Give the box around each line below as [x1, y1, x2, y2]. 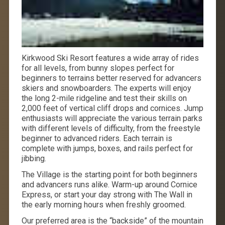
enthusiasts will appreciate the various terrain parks [21, 113, 202, 123]
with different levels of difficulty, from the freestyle [21, 123, 200, 133]
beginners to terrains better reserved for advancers [21, 73, 201, 83]
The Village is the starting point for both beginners [21, 169, 197, 179]
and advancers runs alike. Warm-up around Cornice [21, 179, 197, 189]
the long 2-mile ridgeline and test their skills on [21, 93, 187, 103]
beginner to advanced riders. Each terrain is [21, 133, 172, 143]
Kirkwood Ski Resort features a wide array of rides [21, 53, 199, 63]
